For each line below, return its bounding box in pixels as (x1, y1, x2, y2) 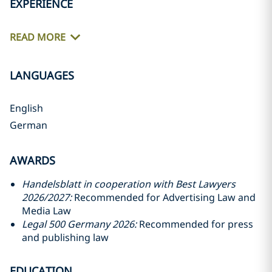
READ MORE (10, 30, 66, 44)
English (10, 101, 43, 115)
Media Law (22, 204, 73, 217)
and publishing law (22, 231, 109, 244)
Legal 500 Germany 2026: (22, 217, 137, 231)
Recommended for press (137, 217, 253, 231)
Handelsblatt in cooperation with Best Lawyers (22, 177, 236, 191)
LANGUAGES (10, 68, 74, 83)
